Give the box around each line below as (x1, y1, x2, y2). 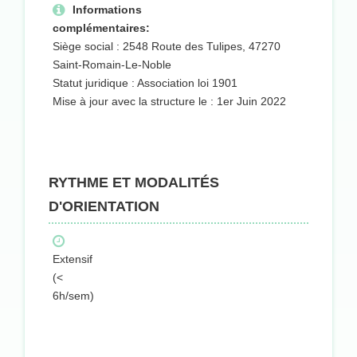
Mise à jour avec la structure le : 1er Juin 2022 (53, 95, 286, 108)
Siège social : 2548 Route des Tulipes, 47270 (53, 40, 280, 53)
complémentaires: (53, 22, 150, 35)
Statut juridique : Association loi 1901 (53, 76, 237, 90)
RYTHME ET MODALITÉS (49, 175, 219, 191)
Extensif (53, 253, 92, 266)
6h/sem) (53, 289, 94, 303)
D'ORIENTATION (49, 198, 159, 215)
